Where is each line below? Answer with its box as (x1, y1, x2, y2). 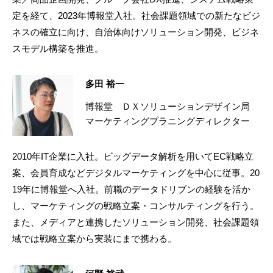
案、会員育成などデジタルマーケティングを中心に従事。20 (12, 167, 260, 178)
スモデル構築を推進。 (12, 43, 104, 54)
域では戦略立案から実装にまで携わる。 (12, 233, 177, 244)
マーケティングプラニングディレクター (85, 115, 250, 126)
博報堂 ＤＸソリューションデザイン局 (85, 101, 259, 112)
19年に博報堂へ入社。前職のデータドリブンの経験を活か (12, 183, 250, 194)
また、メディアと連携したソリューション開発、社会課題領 (12, 216, 259, 227)
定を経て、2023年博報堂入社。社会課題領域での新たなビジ (12, 10, 260, 21)
